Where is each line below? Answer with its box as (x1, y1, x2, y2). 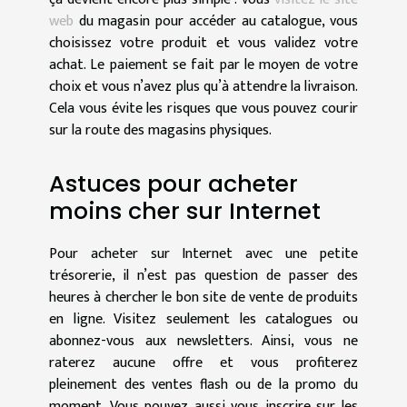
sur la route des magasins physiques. (49, 118, 272, 144)
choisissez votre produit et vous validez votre (49, 31, 358, 56)
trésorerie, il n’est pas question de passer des (49, 263, 358, 288)
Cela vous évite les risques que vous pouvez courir (49, 96, 358, 122)
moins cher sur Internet (49, 194, 321, 227)
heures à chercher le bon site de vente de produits (49, 284, 358, 310)
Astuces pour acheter (49, 167, 298, 200)
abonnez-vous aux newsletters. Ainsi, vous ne (49, 328, 358, 353)
